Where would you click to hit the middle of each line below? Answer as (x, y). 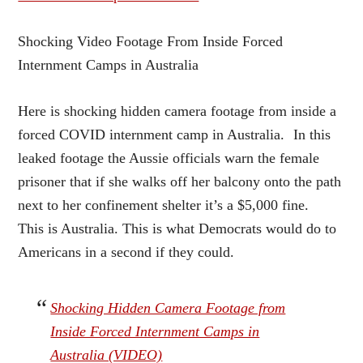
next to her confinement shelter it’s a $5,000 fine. (164, 205)
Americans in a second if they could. (126, 252)
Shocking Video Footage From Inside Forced (151, 42)
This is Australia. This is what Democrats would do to (177, 229)
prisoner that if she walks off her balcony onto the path (180, 182)
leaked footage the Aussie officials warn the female (169, 158)
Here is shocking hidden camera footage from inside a (177, 111)
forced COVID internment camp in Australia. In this (175, 135)
